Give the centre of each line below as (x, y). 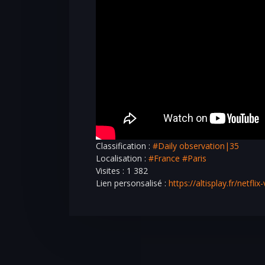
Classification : (124, 146)
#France (164, 158)
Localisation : (122, 158)
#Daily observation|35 (196, 146)
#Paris (194, 158)
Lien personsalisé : (132, 183)
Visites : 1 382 (122, 170)
